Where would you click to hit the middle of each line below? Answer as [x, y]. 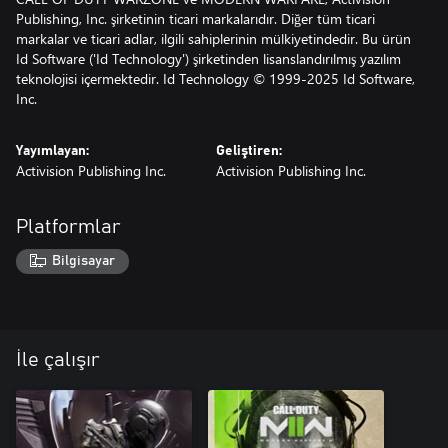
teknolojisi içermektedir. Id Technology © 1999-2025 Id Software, [215, 78]
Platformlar [68, 226]
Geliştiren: [249, 150]
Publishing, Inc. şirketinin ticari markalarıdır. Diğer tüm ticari [195, 18]
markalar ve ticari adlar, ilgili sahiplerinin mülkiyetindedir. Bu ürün [213, 38]
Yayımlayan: [52, 150]
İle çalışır [58, 360]
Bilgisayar [84, 261]
